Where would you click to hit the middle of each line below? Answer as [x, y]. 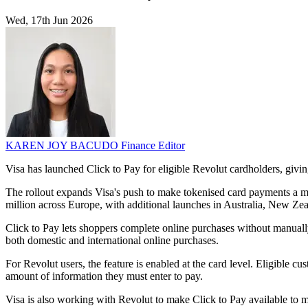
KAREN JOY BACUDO [63, 146]
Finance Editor [153, 146]
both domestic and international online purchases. [112, 241]
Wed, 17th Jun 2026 [49, 21]
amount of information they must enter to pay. [104, 276]
